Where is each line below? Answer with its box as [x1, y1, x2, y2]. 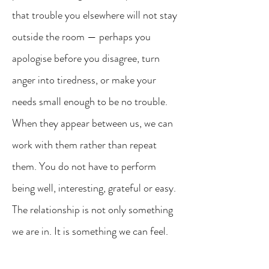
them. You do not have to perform [12, 159, 156, 174]
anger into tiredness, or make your [12, 72, 156, 88]
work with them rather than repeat [12, 137, 157, 153]
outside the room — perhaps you [12, 29, 151, 44]
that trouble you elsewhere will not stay [12, 7, 177, 23]
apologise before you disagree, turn [12, 50, 160, 66]
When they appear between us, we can [12, 115, 173, 131]
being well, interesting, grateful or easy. [12, 180, 176, 196]
